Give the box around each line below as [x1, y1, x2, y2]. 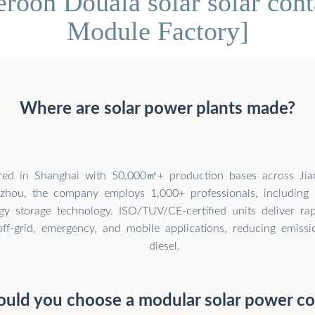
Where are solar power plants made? [20, 100, 295, 117]
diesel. [149, 240, 180, 252]
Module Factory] [66, 15, 249, 46]
